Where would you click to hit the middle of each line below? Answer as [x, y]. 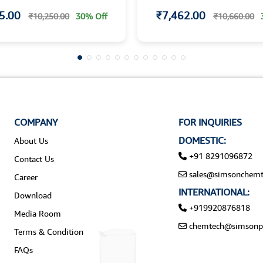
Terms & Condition [48, 231]
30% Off [92, 16]
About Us [31, 140]
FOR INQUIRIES [210, 122]
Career [26, 177]
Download [33, 195]
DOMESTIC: [202, 140]
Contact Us [34, 159]
